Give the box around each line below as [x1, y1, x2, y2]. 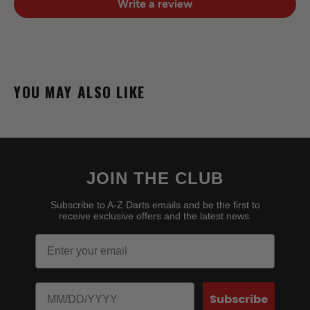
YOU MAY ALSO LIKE [14, 81, 145, 103]
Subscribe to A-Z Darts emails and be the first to [50, 199, 260, 211]
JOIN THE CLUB [86, 169, 224, 188]
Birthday [35, 282, 80, 294]
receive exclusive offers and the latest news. [58, 210, 252, 222]
